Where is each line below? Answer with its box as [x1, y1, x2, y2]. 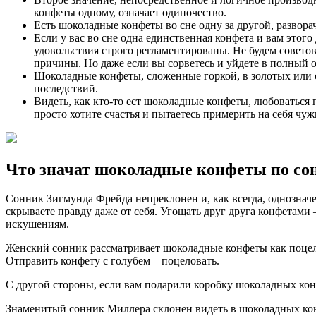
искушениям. [6, 218, 69, 231]
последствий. [34, 82, 98, 95]
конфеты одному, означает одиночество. [34, 6, 226, 18]
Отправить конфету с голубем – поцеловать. [6, 255, 219, 267]
